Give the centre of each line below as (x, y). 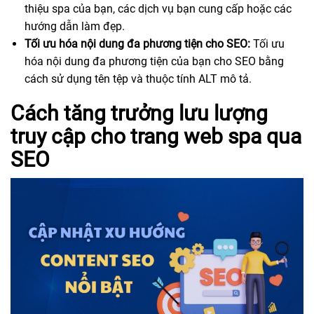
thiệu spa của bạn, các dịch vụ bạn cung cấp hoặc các (158, 9)
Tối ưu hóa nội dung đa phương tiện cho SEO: (137, 44)
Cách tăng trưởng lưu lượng (139, 114)
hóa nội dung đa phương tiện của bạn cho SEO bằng (154, 62)
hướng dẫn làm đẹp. (75, 27)
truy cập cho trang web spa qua (156, 137)
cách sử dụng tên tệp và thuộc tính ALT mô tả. (138, 79)
